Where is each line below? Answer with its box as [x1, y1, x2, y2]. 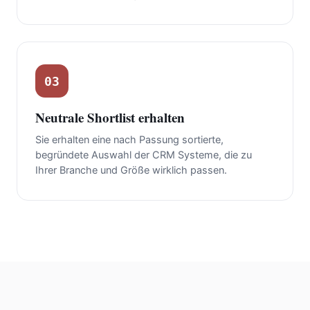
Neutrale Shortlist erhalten [35, 108, 185, 127]
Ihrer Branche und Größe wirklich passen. [35, 164, 227, 177]
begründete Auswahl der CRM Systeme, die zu [35, 149, 252, 162]
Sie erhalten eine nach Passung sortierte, [35, 134, 224, 147]
